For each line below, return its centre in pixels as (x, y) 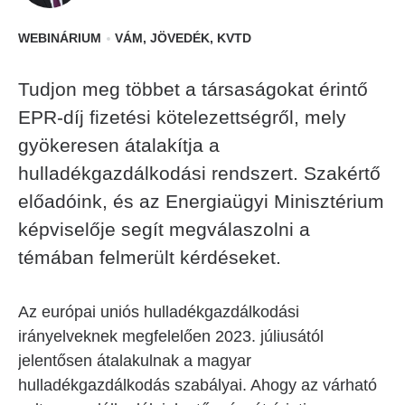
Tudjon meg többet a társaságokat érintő (193, 89)
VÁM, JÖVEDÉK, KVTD (183, 38)
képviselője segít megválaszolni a (164, 229)
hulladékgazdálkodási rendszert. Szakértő (199, 173)
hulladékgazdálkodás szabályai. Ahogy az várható (198, 385)
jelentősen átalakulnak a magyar (135, 361)
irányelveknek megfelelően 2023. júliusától (171, 336)
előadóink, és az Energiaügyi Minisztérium (201, 201)
